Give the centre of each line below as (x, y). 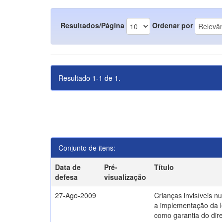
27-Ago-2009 (76, 195)
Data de (68, 167)
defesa (67, 177)
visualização (125, 177)
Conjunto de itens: (87, 148)
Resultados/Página (92, 25)
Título (164, 167)
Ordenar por (172, 25)
